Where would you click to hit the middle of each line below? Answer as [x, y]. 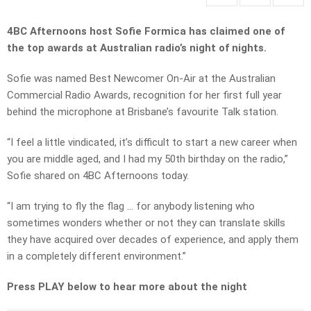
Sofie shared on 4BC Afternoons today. [98, 176]
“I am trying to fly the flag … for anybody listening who [131, 207]
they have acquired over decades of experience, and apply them [153, 240]
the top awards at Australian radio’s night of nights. [137, 48]
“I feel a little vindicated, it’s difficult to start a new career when [152, 143]
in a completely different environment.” [96, 257]
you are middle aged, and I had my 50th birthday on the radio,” [148, 159]
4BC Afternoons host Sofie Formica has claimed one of [146, 32]
